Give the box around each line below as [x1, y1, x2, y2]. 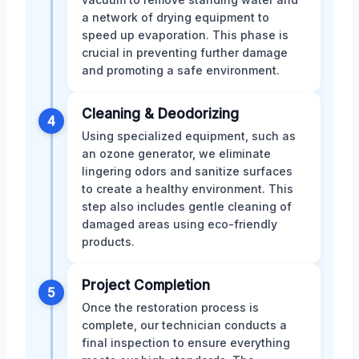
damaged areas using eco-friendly [82, 216, 277, 231]
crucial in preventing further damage [82, 45, 288, 59]
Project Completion [82, 276, 210, 293]
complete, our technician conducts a [82, 317, 287, 332]
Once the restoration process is [82, 300, 259, 314]
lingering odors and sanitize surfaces [82, 163, 292, 178]
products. [82, 234, 135, 248]
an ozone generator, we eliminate [82, 146, 271, 160]
